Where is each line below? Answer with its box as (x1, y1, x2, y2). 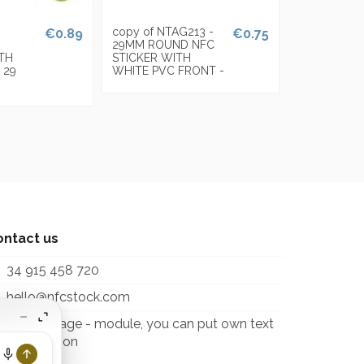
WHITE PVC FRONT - (111, 64, 224, 78)
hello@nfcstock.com (6, 289, 130, 305)
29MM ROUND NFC (111, 38, 214, 52)
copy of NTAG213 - (111, 25, 214, 39)
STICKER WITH (111, 51, 191, 65)
